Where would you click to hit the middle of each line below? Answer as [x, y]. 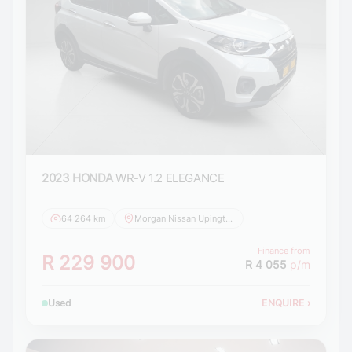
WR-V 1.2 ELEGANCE [170, 178]
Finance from [284, 251]
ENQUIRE [284, 303]
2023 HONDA [77, 178]
